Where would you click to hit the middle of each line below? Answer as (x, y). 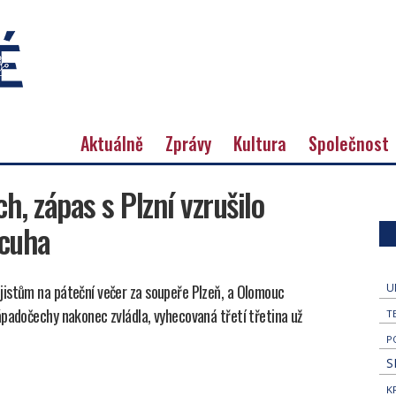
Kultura (260, 143)
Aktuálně (112, 143)
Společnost (349, 143)
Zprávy (188, 143)
